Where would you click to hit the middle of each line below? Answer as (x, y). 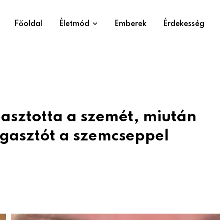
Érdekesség (184, 24)
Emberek (130, 24)
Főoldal (28, 24)
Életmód (74, 24)
